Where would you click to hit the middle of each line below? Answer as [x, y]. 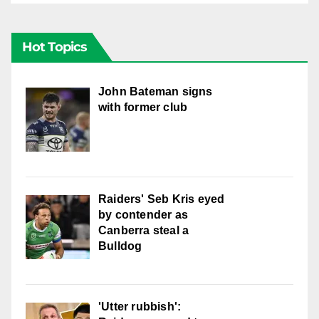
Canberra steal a [144, 230]
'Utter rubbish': [140, 306]
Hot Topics [54, 47]
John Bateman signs [156, 91]
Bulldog [120, 246]
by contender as [143, 214]
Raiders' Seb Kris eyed [162, 199]
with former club [143, 107]
